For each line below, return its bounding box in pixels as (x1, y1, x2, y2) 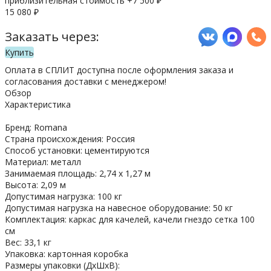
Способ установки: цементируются (5, 144, 149, 156)
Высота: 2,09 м (5, 178, 66, 191)
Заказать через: (5, 28, 99, 45)
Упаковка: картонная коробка (5, 247, 128, 260)
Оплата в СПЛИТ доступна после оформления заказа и (5, 64, 233, 76)
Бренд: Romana (5, 121, 67, 133)
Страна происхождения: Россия (5, 132, 135, 145)
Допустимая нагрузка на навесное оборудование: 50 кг (5, 201, 233, 214)
